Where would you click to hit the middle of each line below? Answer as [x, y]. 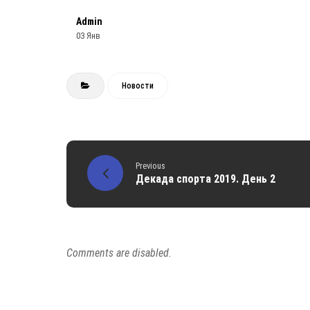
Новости [138, 85]
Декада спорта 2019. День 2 [206, 179]
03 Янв [88, 35]
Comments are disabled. [119, 253]
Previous [151, 165]
